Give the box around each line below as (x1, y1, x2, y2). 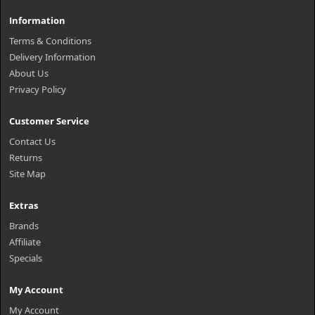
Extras (9, 199, 38, 212)
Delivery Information (9, 51, 96, 63)
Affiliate (9, 236, 41, 248)
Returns (9, 151, 42, 164)
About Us (9, 67, 49, 79)
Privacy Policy (9, 83, 66, 96)
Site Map (9, 167, 46, 180)
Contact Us (9, 135, 56, 148)
